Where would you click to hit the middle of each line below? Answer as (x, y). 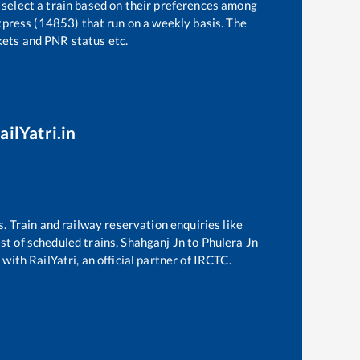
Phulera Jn (229, 241)
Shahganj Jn (153, 241)
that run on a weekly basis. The (163, 23)
